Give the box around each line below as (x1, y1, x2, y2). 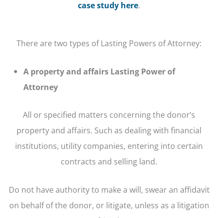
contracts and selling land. (61, 155, 157, 167)
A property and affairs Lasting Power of (23, 66, 175, 77)
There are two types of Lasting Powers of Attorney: (17, 37, 201, 49)
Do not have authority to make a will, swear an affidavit (8, 184, 210, 196)
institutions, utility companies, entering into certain (15, 140, 203, 151)
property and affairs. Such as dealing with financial (17, 124, 201, 136)
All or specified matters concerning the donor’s (23, 109, 195, 120)
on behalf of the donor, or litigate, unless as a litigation (9, 200, 209, 211)
